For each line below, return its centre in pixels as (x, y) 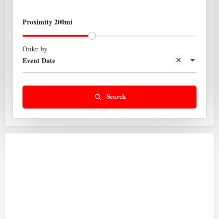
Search (116, 96)
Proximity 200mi (47, 22)
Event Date (39, 61)
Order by (35, 49)
